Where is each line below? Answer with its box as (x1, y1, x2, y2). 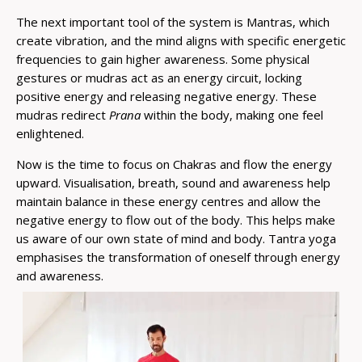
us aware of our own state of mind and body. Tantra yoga (16, 229, 336, 246)
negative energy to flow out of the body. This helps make (16, 211, 335, 228)
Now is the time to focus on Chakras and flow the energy (16, 155, 332, 172)
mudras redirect (16, 106, 109, 123)
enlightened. (16, 124, 84, 141)
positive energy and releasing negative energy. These (16, 87, 317, 104)
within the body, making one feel (144, 106, 323, 123)
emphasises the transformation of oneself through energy (16, 248, 340, 265)
